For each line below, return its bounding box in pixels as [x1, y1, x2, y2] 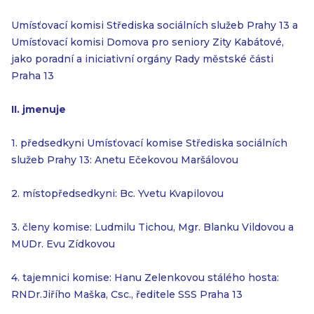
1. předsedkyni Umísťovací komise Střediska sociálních [11, 137, 287, 149]
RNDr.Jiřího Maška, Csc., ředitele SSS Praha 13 [11, 288, 243, 301]
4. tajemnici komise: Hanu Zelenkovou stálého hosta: [11, 271, 279, 284]
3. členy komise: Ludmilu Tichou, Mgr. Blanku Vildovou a [11, 221, 294, 233]
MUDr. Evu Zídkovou [11, 238, 115, 250]
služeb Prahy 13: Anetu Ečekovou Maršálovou [11, 153, 238, 166]
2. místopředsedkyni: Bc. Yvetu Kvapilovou [11, 187, 224, 200]
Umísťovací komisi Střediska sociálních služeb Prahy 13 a [11, 19, 298, 32]
